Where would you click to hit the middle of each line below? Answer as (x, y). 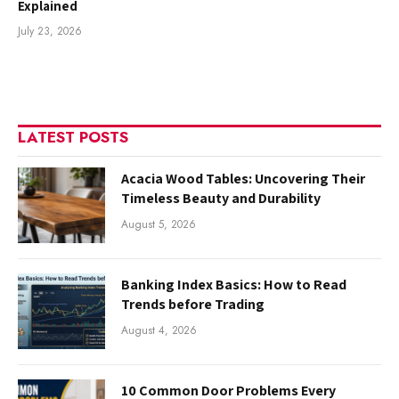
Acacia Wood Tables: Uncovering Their (243, 178)
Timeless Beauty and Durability (221, 198)
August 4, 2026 (159, 330)
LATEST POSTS (73, 137)
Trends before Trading (193, 304)
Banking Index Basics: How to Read (234, 284)
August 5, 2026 (159, 224)
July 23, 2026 (50, 31)
